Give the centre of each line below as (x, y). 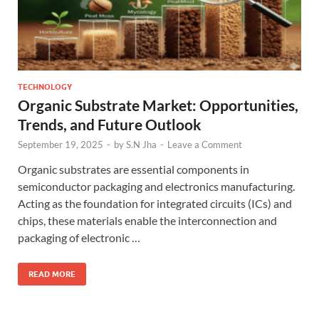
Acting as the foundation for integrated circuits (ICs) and (155, 203)
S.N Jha (141, 144)
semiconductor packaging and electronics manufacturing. (156, 186)
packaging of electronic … (79, 237)
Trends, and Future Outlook (110, 124)
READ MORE (52, 274)
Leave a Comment (205, 144)
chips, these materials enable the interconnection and (147, 220)
